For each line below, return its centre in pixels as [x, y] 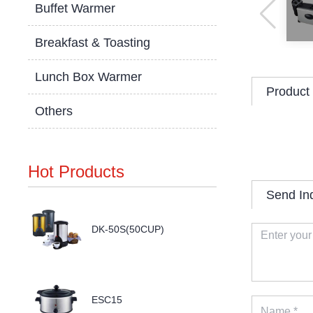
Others [54, 111]
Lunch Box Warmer [89, 77]
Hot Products [77, 172]
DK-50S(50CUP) [128, 229]
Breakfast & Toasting [93, 43]
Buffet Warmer [75, 8]
